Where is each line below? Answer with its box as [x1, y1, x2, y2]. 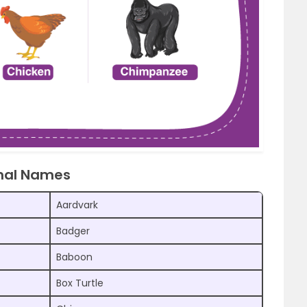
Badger [56, 224, 90, 238]
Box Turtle [56, 276, 103, 291]
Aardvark [56, 198, 98, 212]
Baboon [56, 250, 93, 265]
